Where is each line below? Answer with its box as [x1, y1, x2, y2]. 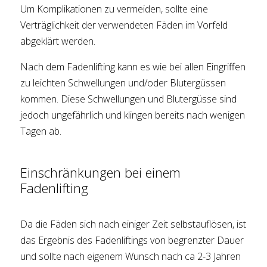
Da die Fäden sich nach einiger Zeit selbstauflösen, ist [20, 218, 247, 231]
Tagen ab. [20, 125, 62, 138]
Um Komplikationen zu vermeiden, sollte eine [20, 2, 209, 16]
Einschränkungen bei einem [20, 163, 181, 182]
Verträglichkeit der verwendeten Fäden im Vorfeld [20, 18, 228, 32]
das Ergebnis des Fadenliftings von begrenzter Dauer [20, 234, 244, 247]
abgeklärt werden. [20, 35, 96, 48]
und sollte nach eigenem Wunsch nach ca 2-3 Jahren [20, 250, 241, 263]
